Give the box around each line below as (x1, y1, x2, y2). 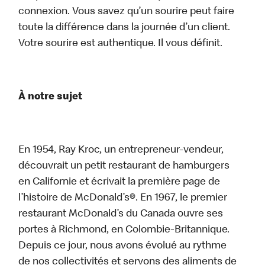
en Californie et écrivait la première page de (18, 177, 221, 188)
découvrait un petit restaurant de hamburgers (18, 161, 230, 172)
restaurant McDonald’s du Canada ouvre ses (18, 209, 224, 220)
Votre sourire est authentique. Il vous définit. (18, 38, 223, 50)
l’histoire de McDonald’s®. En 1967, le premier (18, 193, 228, 204)
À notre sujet (18, 92, 83, 103)
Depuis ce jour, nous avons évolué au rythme (18, 241, 227, 252)
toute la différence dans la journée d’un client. (18, 22, 231, 34)
